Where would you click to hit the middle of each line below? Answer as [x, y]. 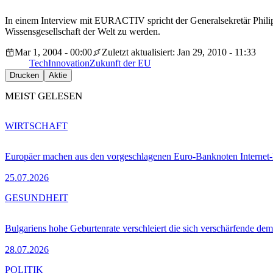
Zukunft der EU [120, 63]
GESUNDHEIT [37, 197]
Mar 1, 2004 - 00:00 [53, 52]
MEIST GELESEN [44, 96]
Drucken [24, 76]
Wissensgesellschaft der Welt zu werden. [83, 32]
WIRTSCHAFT [36, 126]
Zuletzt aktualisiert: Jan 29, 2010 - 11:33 [179, 52]
